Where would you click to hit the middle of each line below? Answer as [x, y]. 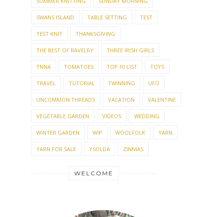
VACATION [121, 99]
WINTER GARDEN [58, 132]
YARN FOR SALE [56, 149]
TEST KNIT [49, 33]
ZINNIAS [133, 149]
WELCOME [93, 173]
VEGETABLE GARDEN [63, 116]
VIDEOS [112, 116]
